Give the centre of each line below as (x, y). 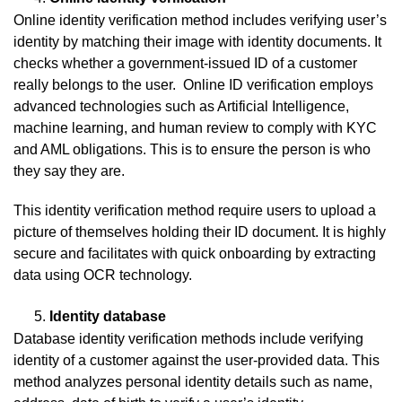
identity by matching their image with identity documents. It (197, 42)
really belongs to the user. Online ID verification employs (193, 85)
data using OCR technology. (103, 275)
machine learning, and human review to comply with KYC (195, 128)
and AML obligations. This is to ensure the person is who (192, 150)
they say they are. (69, 171)
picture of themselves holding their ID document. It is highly (200, 232)
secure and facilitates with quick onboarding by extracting (195, 254)
